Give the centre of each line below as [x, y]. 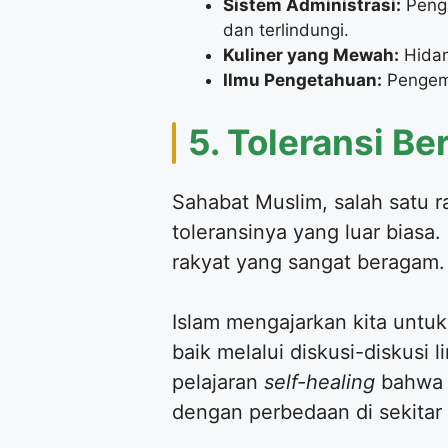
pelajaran [218, 382]
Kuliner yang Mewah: [311, 54]
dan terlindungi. [286, 29]
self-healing [319, 382]
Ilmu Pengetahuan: [302, 79]
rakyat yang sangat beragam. [308, 262]
